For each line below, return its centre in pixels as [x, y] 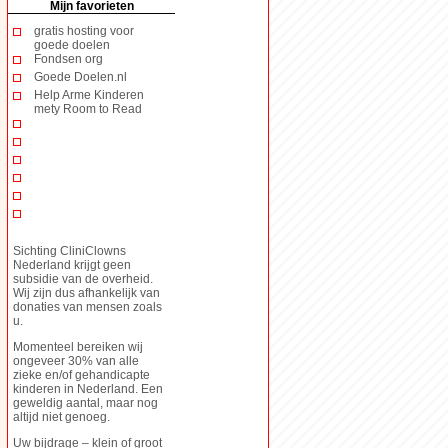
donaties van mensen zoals [87, 306]
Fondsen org [68, 58]
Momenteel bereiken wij [78, 346]
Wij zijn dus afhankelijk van [86, 292]
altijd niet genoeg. [61, 416]
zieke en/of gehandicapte [81, 374]
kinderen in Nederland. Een [88, 388]
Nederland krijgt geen [72, 264]
